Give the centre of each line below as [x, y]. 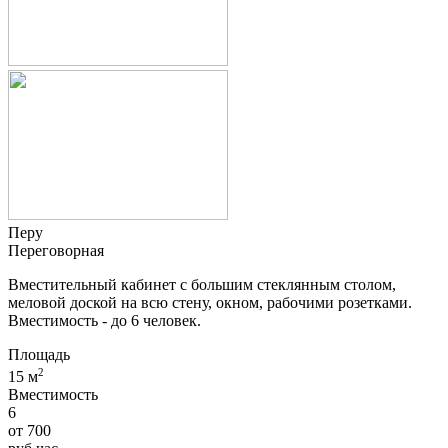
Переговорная [56, 251]
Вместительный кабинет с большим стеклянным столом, [202, 285]
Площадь [39, 355]
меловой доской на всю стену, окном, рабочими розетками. [210, 303]
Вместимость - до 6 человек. [104, 321]
